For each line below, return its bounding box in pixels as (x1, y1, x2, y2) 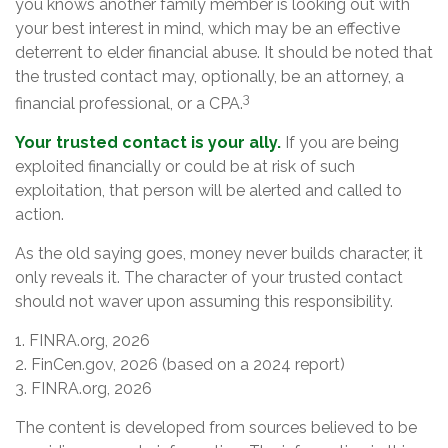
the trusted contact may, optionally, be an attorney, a (15, 66, 404, 86)
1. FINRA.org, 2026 (15, 330, 150, 350)
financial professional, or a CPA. (15, 93, 243, 113)
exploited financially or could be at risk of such (15, 156, 355, 176)
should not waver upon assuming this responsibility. (15, 291, 393, 311)
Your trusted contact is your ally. (15, 132, 281, 152)
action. (15, 204, 64, 224)
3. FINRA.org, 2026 (15, 378, 152, 398)
